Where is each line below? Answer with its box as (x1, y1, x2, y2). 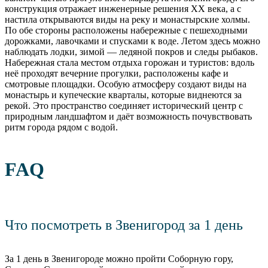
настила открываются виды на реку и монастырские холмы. (5, 14, 250, 25)
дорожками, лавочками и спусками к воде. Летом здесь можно (5, 36, 260, 47)
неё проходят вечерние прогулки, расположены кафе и (5, 68, 229, 79)
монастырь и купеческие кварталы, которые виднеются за (5, 90, 242, 100)
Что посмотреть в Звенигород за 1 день (5, 217, 243, 233)
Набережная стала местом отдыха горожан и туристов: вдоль (5, 57, 254, 68)
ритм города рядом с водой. (5, 122, 118, 133)
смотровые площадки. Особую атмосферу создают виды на (5, 79, 246, 90)
